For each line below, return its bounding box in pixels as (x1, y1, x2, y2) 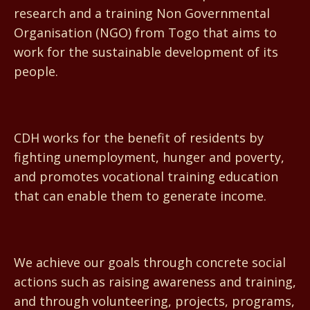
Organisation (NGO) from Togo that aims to (14, 24, 277, 41)
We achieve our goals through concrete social (14, 253, 286, 271)
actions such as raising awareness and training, (14, 273, 296, 290)
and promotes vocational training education (14, 167, 278, 185)
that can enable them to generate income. (14, 187, 266, 204)
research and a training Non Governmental (14, 4, 270, 21)
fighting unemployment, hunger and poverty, (14, 148, 284, 165)
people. (14, 62, 58, 80)
